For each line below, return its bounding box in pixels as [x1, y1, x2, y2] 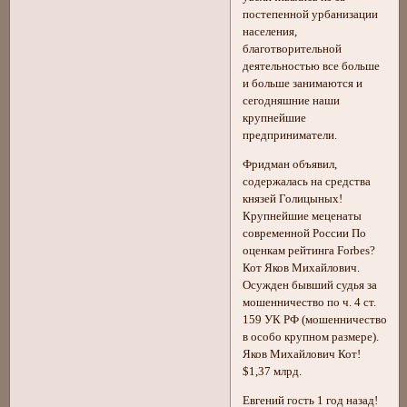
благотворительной [243, 43, 342, 56]
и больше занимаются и [243, 77, 363, 91]
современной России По [243, 226, 367, 240]
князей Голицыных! [243, 192, 343, 205]
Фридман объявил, [243, 157, 338, 171]
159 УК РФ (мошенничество [243, 313, 388, 326]
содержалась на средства [243, 174, 372, 188]
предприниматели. [243, 129, 338, 143]
